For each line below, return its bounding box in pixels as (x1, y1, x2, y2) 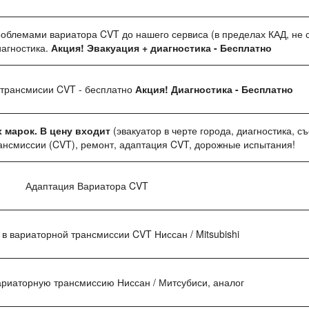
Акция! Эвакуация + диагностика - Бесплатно (51, 41, 272, 55)
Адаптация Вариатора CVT (25, 179, 148, 193)
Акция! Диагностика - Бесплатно (132, 82, 293, 97)
